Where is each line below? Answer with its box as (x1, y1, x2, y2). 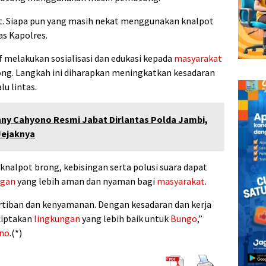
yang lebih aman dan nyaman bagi (15, 175, 157, 187)
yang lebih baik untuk (80, 212, 170, 224)
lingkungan (34, 212, 80, 224)
